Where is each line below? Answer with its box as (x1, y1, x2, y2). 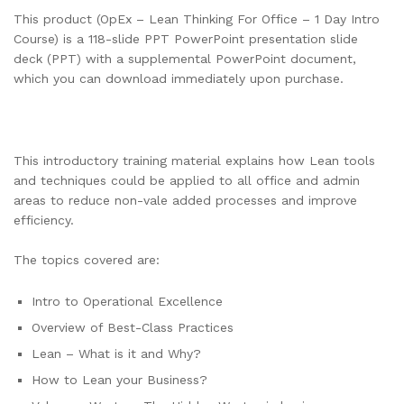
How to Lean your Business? (32, 372, 207, 388)
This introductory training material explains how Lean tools (14, 153, 375, 169)
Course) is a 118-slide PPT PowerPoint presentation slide (14, 31, 358, 46)
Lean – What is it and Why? (32, 346, 201, 362)
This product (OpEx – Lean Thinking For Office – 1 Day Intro (14, 11, 380, 26)
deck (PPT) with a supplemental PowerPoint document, (14, 50, 356, 66)
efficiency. (14, 213, 74, 228)
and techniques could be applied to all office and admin (14, 173, 360, 188)
